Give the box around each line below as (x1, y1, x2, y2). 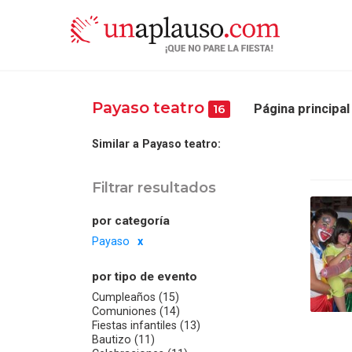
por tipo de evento (92, 269, 197, 284)
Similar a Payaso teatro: (92, 137, 221, 150)
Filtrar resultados (92, 178, 216, 196)
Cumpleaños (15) (92, 291, 179, 304)
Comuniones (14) (92, 305, 180, 318)
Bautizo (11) (92, 333, 155, 346)
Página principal (254, 101, 350, 116)
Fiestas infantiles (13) (92, 319, 200, 332)
